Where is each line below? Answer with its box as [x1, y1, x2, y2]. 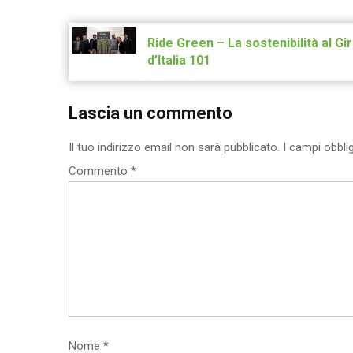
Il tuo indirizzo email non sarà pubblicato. [69, 140, 280, 154]
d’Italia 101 [147, 53, 210, 68]
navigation [68, 28, 139, 46]
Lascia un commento [69, 103, 232, 123]
